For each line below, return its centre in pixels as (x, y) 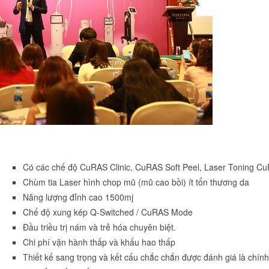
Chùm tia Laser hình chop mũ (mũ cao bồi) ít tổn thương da (136, 182)
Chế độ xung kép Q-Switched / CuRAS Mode (108, 212)
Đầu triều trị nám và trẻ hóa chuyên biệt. (99, 227)
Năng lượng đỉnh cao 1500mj (78, 197)
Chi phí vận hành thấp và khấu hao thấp (99, 242)
